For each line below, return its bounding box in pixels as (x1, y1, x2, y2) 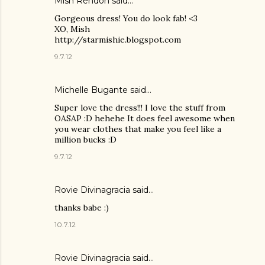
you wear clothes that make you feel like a (54, 124, 221, 135)
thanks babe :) (54, 202, 109, 214)
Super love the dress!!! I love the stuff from (54, 102, 225, 114)
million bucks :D (54, 134, 117, 146)
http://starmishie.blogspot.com (54, 34, 181, 46)
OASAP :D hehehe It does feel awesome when (54, 113, 235, 124)
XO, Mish (54, 24, 90, 35)
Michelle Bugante (54, 85, 128, 96)
